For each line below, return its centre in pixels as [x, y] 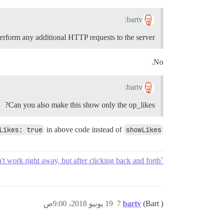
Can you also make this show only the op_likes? [82, 105]
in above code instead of [84, 129]
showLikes [144, 129]
